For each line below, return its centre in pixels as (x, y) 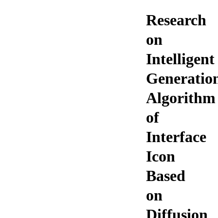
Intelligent (180, 59)
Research (176, 20)
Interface (176, 137)
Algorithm (181, 98)
